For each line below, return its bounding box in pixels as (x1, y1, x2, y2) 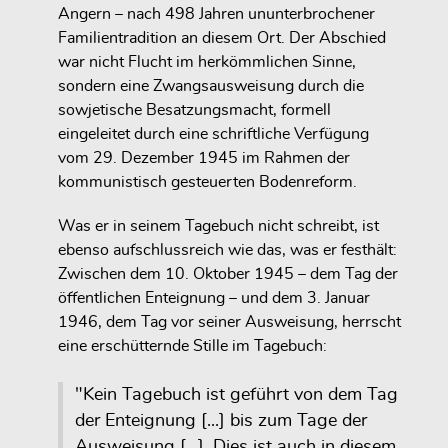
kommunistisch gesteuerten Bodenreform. (58, 173, 357, 190)
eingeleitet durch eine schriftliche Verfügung (58, 125, 369, 142)
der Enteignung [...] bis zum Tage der (75, 412, 367, 431)
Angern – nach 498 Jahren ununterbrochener (58, 5, 375, 22)
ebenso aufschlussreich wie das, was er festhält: (58, 242, 397, 259)
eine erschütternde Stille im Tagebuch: (58, 338, 327, 355)
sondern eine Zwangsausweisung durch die (58, 77, 364, 94)
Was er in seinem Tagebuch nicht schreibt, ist (58, 218, 379, 235)
